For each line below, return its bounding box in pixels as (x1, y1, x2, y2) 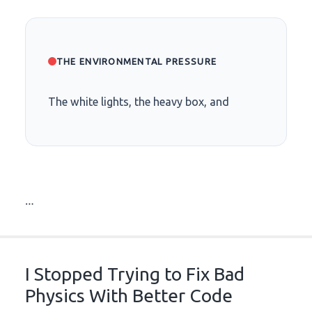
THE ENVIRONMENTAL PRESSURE (56, 56, 217, 67)
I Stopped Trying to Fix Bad (24, 264, 244, 285)
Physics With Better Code (24, 286, 233, 306)
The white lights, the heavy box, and (47, 95, 229, 109)
